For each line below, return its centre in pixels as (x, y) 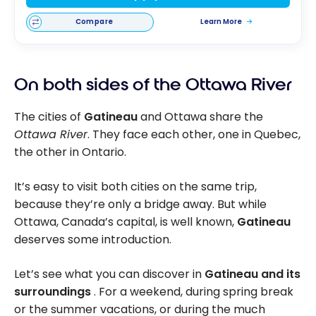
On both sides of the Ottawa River (153, 84)
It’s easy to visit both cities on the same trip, (135, 186)
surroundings (54, 291)
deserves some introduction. (93, 239)
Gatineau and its (253, 274)
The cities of (49, 116)
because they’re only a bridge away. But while (140, 204)
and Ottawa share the (200, 116)
